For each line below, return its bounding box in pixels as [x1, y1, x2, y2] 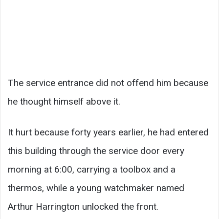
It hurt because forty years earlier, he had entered [8, 126, 209, 138]
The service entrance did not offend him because [8, 77, 208, 88]
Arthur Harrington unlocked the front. [8, 200, 158, 212]
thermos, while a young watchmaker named [8, 182, 184, 194]
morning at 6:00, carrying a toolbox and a [8, 163, 175, 175]
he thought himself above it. [8, 95, 120, 107]
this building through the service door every [8, 145, 184, 156]
